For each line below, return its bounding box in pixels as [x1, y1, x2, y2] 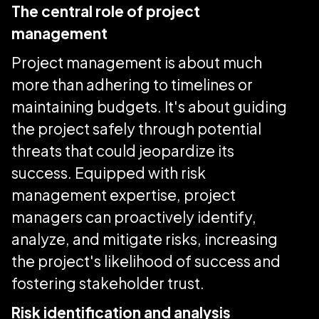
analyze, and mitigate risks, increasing [11, 229, 278, 249]
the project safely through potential [11, 118, 261, 138]
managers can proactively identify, [11, 206, 256, 226]
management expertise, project [11, 184, 236, 204]
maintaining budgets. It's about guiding [11, 96, 287, 116]
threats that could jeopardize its [11, 140, 234, 160]
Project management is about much [11, 52, 262, 72]
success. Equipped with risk [11, 162, 206, 182]
